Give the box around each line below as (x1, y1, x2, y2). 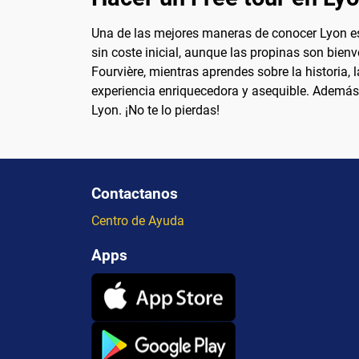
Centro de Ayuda (91, 213, 184, 229)
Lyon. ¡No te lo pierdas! (91, 103, 220, 119)
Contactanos (91, 184, 178, 204)
